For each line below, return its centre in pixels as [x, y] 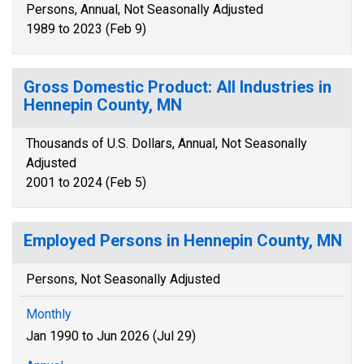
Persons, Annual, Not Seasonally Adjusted [145, 9]
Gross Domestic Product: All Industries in [178, 87]
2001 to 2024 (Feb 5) [86, 182]
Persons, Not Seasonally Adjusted [123, 279]
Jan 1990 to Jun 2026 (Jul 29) [111, 336]
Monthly [49, 314]
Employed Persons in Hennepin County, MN [183, 240]
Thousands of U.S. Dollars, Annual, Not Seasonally [167, 143]
